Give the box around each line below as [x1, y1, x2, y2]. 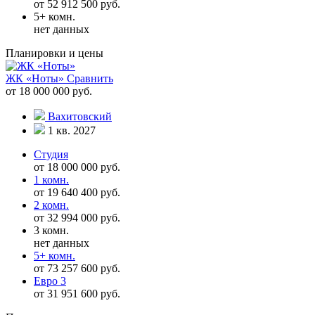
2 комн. [34, 198, 69, 211]
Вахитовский [48, 110, 112, 122]
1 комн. [34, 173, 69, 186]
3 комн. [34, 224, 69, 236]
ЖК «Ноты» [6, 72, 67, 84]
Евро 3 [34, 274, 66, 287]
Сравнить [67, 72, 113, 84]
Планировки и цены [6, 46, 103, 59]
